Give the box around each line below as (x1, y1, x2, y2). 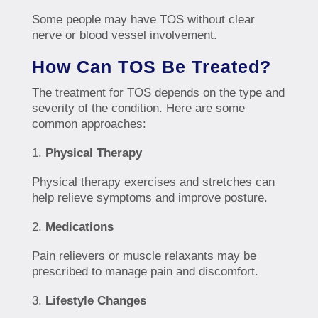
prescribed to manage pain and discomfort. (31, 265, 258, 279)
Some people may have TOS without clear (31, 13, 255, 27)
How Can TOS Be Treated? (31, 57, 271, 77)
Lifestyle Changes (45, 294, 146, 308)
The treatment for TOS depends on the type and (31, 86, 285, 100)
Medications (45, 220, 114, 234)
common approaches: (31, 117, 146, 131)
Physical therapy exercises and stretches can (31, 175, 275, 190)
